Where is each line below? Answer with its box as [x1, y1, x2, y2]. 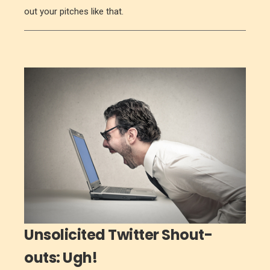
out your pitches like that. [24, 5, 124, 17]
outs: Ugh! [24, 248, 97, 268]
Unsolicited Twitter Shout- [24, 225, 212, 245]
